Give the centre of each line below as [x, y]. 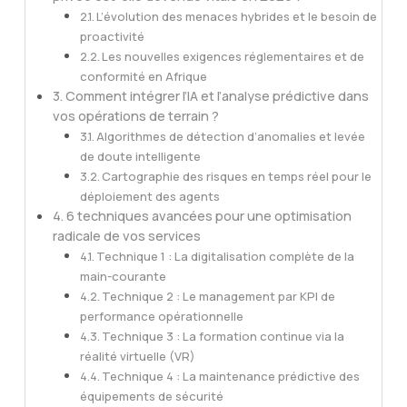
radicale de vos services [126, 235]
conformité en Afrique [143, 76]
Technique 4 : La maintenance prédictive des [231, 376]
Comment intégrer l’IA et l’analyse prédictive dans [217, 95]
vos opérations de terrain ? [135, 115]
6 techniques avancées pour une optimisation [208, 215]
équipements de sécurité [151, 396]
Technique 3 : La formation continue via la [223, 336]
